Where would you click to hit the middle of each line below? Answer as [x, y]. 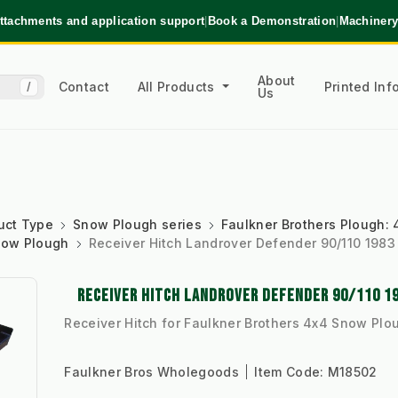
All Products [178, 86]
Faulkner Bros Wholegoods [154, 372]
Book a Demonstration [272, 20]
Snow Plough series [137, 225]
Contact [84, 86]
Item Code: [291, 372]
